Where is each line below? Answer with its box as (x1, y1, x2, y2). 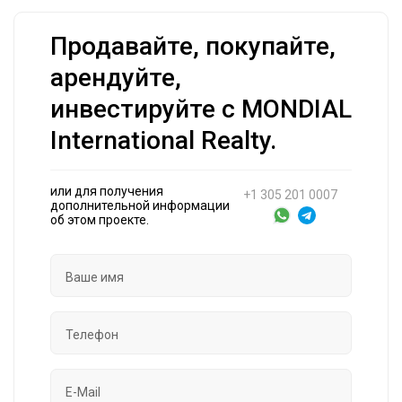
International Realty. (50, 126, 276, 156)
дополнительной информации (50, 198, 230, 214)
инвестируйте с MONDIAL (50, 94, 352, 125)
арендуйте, (50, 63, 181, 93)
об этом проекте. (50, 213, 149, 228)
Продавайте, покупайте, (50, 31, 336, 62)
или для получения (50, 184, 163, 199)
